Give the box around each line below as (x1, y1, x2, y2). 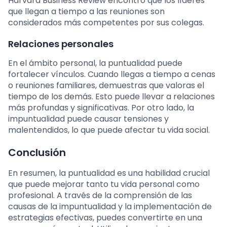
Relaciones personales (8, 37, 113, 51)
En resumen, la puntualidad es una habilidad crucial (8, 167, 210, 179)
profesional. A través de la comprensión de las (8, 190, 192, 202)
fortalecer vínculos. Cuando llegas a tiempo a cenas (8, 68, 215, 81)
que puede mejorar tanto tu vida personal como (8, 178, 200, 191)
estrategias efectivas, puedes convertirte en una (8, 212, 202, 224)
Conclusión (8, 145, 66, 160)
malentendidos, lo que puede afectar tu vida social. (8, 124, 210, 136)
